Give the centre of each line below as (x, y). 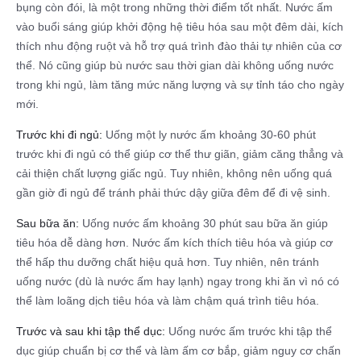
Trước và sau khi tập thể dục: (91, 332)
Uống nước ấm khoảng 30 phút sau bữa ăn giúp (203, 224)
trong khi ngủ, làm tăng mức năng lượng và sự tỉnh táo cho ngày (180, 85)
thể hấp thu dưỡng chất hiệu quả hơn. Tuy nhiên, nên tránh (168, 262)
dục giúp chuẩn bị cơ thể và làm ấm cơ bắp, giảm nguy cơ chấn (178, 351)
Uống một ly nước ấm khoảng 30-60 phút (209, 135)
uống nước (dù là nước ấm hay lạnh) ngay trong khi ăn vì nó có (178, 282)
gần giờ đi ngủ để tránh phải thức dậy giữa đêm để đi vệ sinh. (173, 193)
